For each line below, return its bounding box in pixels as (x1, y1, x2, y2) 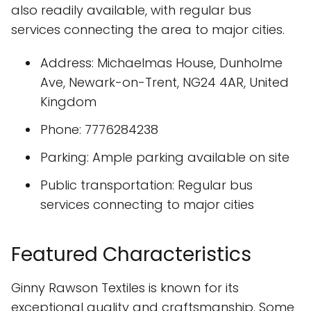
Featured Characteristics (11, 241, 251, 268)
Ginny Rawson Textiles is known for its (11, 279, 239, 296)
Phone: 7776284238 (40, 121, 158, 138)
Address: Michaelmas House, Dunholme (40, 54, 283, 72)
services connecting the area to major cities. (11, 21, 285, 38)
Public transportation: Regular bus (40, 176, 253, 194)
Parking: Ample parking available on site (40, 149, 289, 166)
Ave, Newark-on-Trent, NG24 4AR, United (40, 74, 289, 91)
